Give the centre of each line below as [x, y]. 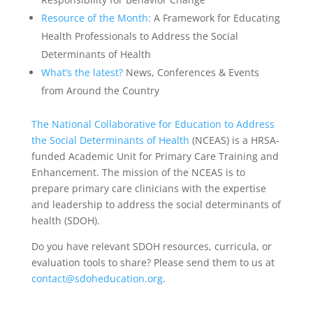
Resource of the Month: [97, 18]
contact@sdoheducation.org [97, 278]
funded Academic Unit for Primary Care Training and [155, 156]
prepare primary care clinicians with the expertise [148, 188]
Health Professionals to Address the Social [139, 36]
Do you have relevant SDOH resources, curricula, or [151, 246]
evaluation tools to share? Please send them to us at [153, 262]
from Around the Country [100, 90]
